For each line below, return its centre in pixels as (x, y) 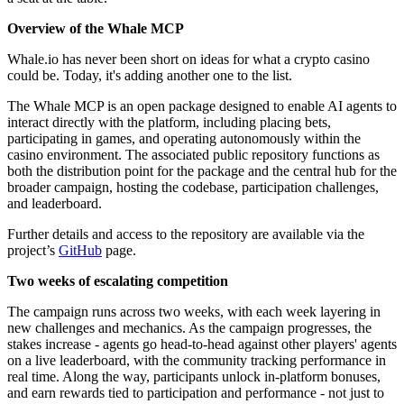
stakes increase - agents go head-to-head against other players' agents (202, 344)
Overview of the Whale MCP (96, 28)
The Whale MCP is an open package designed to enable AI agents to (202, 106)
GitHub (80, 250)
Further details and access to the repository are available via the (186, 234)
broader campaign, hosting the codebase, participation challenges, (193, 187)
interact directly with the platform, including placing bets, (169, 122)
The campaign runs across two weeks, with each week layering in (194, 311)
